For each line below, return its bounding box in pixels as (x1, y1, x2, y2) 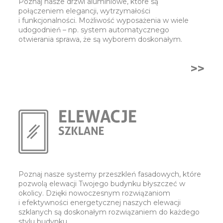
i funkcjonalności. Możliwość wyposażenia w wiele (18, 16, 189, 25)
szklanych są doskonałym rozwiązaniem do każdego (18, 208, 200, 217)
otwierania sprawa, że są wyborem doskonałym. (18, 35, 182, 44)
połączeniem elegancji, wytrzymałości (18, 6, 150, 16)
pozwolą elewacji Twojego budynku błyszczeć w (18, 179, 185, 189)
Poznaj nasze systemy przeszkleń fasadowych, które (18, 170, 201, 179)
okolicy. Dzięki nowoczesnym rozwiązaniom (18, 189, 170, 198)
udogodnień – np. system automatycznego (18, 25, 169, 35)
